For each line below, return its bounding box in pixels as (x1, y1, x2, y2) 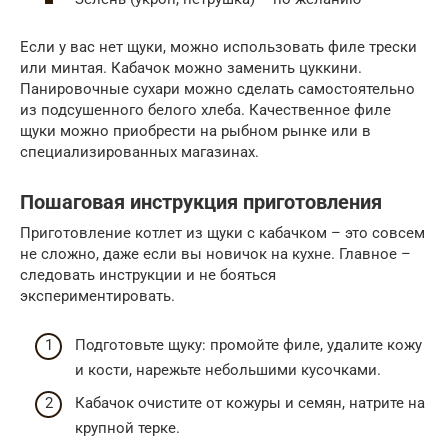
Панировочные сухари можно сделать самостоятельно (20, 80, 415, 98)
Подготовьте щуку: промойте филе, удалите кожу (75, 335, 422, 354)
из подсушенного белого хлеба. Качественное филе (20, 101, 391, 119)
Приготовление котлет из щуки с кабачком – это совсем (20, 224, 425, 242)
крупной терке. (75, 419, 180, 437)
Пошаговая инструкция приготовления (20, 191, 382, 215)
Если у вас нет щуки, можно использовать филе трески (20, 38, 417, 56)
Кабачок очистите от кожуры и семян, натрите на (75, 394, 425, 412)
